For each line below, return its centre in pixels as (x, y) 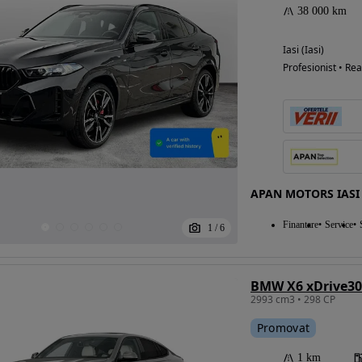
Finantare (300, 225)
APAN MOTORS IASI (305, 194)
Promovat (283, 328)
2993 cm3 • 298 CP (293, 300)
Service (339, 225)
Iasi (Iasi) (303, 50)
